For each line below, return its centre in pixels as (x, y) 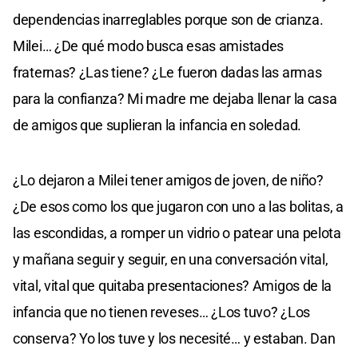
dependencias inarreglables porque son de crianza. (168, 19)
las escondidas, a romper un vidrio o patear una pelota (177, 233)
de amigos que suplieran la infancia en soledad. (157, 125)
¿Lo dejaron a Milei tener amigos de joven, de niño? (168, 180)
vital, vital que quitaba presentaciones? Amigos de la (173, 285)
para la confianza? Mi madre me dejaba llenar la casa (175, 98)
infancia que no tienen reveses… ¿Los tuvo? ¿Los (161, 312)
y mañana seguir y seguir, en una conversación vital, (171, 259)
